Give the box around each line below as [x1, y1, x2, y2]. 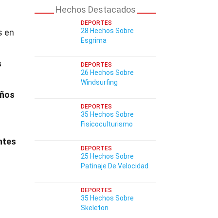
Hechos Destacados [55, 4, 136, 15]
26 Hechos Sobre [81, 69, 134, 76]
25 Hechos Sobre [81, 152, 134, 160]
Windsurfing [81, 78, 118, 86]
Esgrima [81, 36, 107, 44]
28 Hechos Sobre [81, 27, 134, 35]
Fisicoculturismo [81, 120, 133, 128]
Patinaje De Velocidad [81, 162, 148, 170]
